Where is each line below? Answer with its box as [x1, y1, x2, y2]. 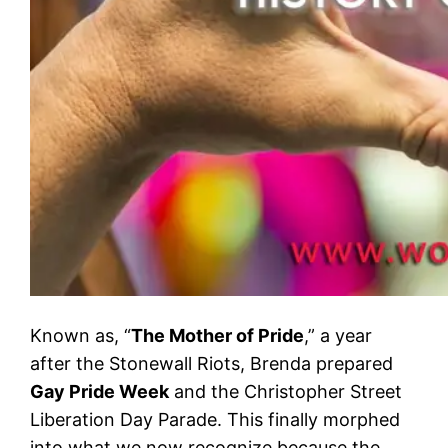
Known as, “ [30, 324, 132, 346]
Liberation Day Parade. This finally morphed [30, 408, 401, 430]
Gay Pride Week [30, 380, 170, 402]
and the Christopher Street [169, 380, 403, 402]
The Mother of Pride [131, 324, 305, 346]
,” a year [304, 324, 373, 346]
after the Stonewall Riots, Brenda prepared [30, 352, 394, 374]
